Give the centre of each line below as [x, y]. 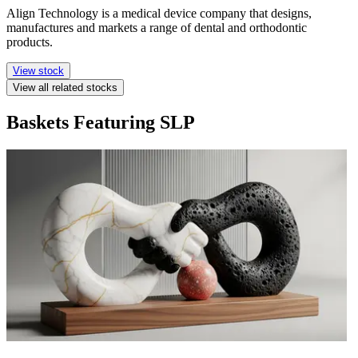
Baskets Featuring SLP [101, 123]
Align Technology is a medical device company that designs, [159, 14]
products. [30, 42]
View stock [38, 71]
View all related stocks [65, 88]
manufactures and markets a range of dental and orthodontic [157, 28]
